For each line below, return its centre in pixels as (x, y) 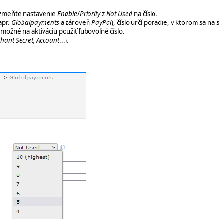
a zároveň (75, 22)
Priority (90, 13)
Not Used (119, 13)
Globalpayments (35, 22)
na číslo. (145, 13)
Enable (67, 13)
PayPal (101, 22)
